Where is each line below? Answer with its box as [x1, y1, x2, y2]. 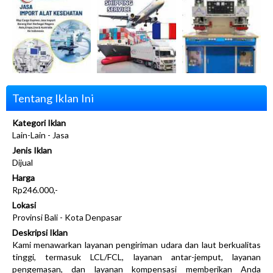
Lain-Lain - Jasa [12, 130, 69, 141]
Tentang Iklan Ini [12, 91, 94, 105]
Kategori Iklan [12, 118, 66, 129]
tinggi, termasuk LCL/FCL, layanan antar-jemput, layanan [12, 252, 261, 263]
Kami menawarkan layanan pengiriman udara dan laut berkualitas [12, 239, 261, 250]
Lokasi [12, 200, 36, 211]
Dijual [12, 157, 33, 168]
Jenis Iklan [12, 145, 52, 156]
